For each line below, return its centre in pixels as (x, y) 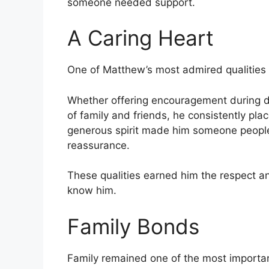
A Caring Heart (141, 38)
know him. (92, 191)
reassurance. (98, 145)
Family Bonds (133, 226)
